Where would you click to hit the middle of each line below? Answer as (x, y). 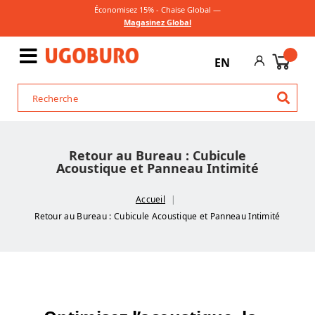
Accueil (150, 199)
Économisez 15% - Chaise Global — (157, 9)
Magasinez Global (157, 22)
